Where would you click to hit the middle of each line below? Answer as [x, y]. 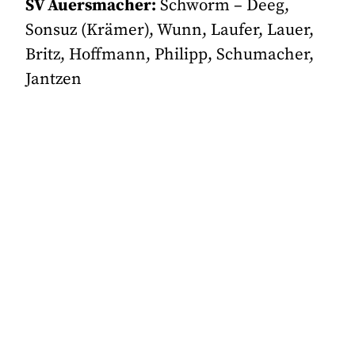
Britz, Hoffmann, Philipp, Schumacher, [170, 55]
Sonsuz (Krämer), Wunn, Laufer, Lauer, [170, 31]
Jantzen [54, 80]
